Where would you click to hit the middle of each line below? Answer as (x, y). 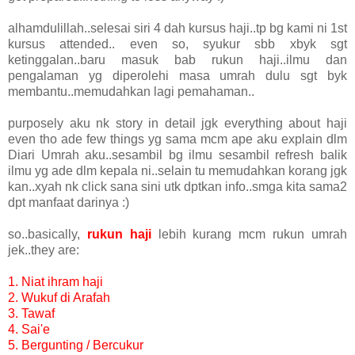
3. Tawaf (31, 314)
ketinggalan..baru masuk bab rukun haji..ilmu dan (177, 60)
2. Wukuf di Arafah (59, 298)
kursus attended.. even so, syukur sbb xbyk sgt (177, 44)
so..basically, (48, 235)
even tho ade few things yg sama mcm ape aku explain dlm (177, 139)
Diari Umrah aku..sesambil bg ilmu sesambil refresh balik (177, 155)
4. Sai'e (29, 330)
